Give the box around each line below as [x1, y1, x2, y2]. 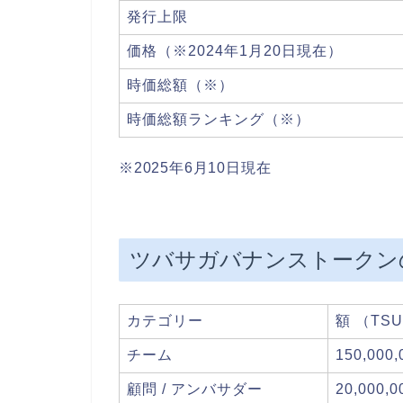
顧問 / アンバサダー [127, 381, 263, 398]
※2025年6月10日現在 [119, 159, 272, 175]
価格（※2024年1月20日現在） [127, 42, 343, 58]
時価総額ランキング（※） [127, 111, 310, 127]
